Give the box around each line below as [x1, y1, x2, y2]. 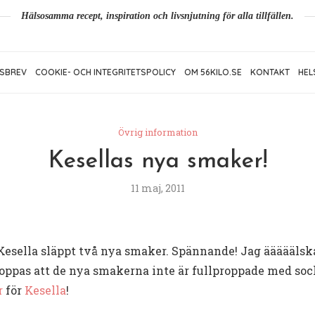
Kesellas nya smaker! [48, 150, 267, 174]
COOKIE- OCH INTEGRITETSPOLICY [35, 67, 176, 78]
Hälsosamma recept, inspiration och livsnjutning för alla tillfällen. [21, 11, 294, 22]
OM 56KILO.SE [184, 67, 242, 78]
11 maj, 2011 [130, 181, 185, 195]
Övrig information [117, 126, 198, 139]
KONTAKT [250, 67, 290, 78]
